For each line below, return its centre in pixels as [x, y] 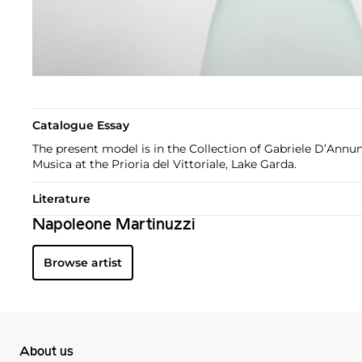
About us [46, 352]
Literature [61, 198]
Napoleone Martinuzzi [114, 225]
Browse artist [83, 262]
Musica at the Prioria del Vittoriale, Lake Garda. [164, 164]
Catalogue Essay [81, 125]
